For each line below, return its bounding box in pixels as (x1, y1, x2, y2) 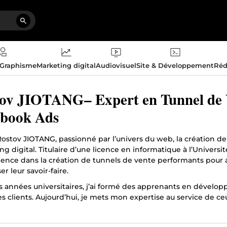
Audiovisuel (96, 61, 136, 69)
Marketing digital (36, 61, 96, 69)
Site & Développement (136, 61, 214, 69)
